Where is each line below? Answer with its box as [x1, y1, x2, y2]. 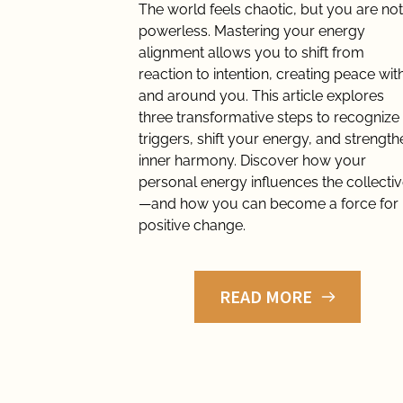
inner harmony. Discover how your [139, 152, 366, 170]
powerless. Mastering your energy [139, 22, 365, 40]
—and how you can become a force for [139, 195, 399, 213]
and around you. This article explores [139, 87, 384, 105]
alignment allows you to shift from [139, 44, 364, 62]
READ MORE [219, 285, 313, 309]
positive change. [139, 217, 246, 235]
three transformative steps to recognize [139, 109, 399, 127]
